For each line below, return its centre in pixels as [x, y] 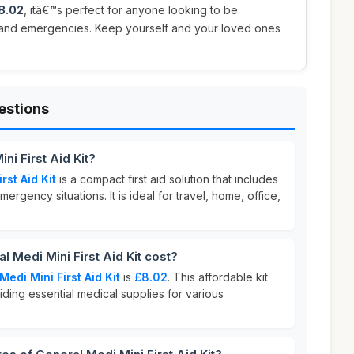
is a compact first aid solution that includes [167, 179]
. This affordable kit [218, 277]
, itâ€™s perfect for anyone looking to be [131, 10]
